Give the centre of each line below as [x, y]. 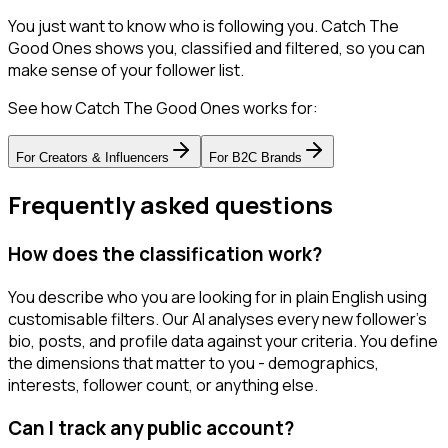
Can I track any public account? [151, 427]
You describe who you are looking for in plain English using [217, 296]
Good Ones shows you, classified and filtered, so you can [216, 48]
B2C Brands [267, 158]
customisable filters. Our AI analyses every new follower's [217, 318]
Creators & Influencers [104, 158]
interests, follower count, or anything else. [163, 384]
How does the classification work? [165, 254]
